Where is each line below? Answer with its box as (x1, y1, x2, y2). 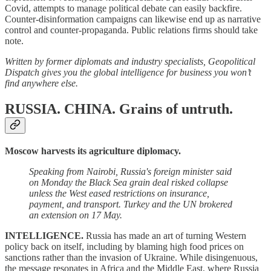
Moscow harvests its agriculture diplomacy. (5, 145, 181, 156)
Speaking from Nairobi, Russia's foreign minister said (29, 166, 232, 177)
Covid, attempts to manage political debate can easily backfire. (5, 2, 242, 13)
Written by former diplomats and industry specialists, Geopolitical (5, 56, 255, 67)
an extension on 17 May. (29, 209, 122, 220)
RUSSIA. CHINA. (5, 100, 119, 117)
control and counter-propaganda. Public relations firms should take (5, 24, 258, 35)
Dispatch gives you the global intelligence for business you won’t (5, 67, 251, 77)
